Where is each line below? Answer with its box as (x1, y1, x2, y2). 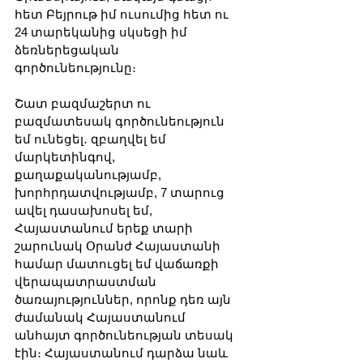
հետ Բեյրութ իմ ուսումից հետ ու (15, 7, 232, 22)
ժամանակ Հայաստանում (15, 310, 189, 325)
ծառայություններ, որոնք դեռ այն (15, 293, 234, 307)
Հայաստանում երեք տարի (15, 221, 196, 236)
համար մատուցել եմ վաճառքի (15, 257, 222, 271)
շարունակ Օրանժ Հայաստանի (15, 239, 224, 254)
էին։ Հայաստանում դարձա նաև (15, 346, 231, 361)
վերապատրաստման (15, 275, 160, 289)
